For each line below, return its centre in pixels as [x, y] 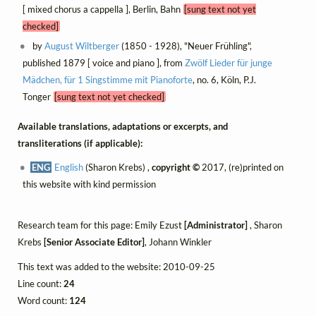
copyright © [176, 168]
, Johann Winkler [178, 242]
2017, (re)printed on [242, 168]
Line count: [41, 283]
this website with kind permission [89, 184]
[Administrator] [216, 225]
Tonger [38, 96]
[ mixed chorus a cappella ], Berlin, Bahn [103, 9]
